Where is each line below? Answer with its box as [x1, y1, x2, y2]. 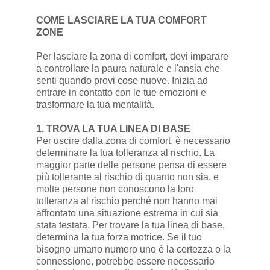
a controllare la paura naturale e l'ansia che [36, 63, 220, 74]
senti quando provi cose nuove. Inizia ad [36, 75, 208, 86]
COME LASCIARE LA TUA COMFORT [36, 15, 207, 26]
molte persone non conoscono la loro [36, 184, 194, 195]
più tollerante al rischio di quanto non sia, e [36, 172, 219, 183]
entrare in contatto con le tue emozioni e [36, 87, 206, 98]
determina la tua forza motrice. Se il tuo [36, 232, 202, 243]
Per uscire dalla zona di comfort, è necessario [36, 136, 230, 146]
